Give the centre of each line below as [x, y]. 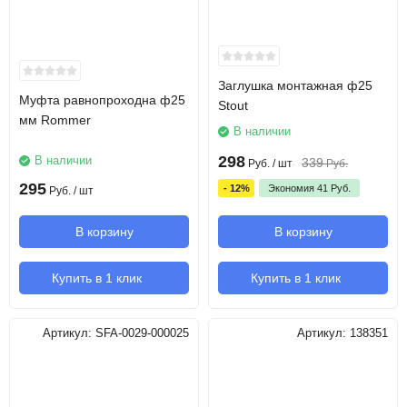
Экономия [293, 188]
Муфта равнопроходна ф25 [102, 100]
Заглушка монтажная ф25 [295, 85]
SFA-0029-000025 [142, 333]
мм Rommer [55, 120]
